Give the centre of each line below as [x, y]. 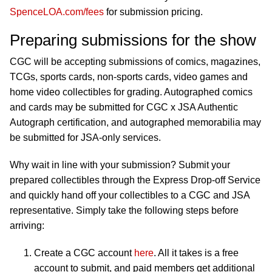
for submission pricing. [153, 12]
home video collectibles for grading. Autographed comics [131, 92]
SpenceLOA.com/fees [57, 12]
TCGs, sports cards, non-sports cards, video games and [129, 77]
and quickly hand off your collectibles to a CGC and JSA [130, 195]
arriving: [27, 226]
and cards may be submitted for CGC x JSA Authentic [124, 107]
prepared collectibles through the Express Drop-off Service [135, 180]
